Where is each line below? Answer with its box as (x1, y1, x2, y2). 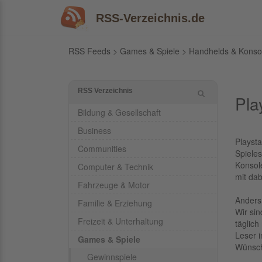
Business (78, 125, 111, 136)
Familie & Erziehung (78, 197, 152, 209)
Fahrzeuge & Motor (78, 179, 150, 191)
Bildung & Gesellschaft (78, 106, 161, 118)
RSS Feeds (68, 45, 111, 57)
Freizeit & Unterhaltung (78, 215, 163, 227)
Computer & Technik (78, 161, 153, 173)
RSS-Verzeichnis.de (96, 11, 205, 25)
